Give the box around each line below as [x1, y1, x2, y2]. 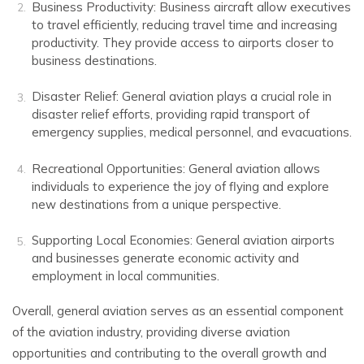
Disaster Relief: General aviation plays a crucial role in [32, 89, 331, 105]
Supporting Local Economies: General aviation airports [32, 232, 335, 249]
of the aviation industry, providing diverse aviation [12, 324, 290, 340]
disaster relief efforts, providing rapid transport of [32, 106, 310, 123]
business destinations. [32, 52, 157, 68]
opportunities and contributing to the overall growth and [12, 345, 327, 361]
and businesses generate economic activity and [32, 250, 299, 266]
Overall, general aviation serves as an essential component [12, 303, 344, 318]
